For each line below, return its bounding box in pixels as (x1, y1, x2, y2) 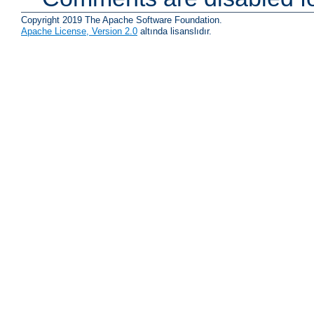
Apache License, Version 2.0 (21, 26, 137, 36)
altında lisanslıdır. (137, 26, 212, 36)
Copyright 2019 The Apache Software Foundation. (21, 15, 222, 25)
